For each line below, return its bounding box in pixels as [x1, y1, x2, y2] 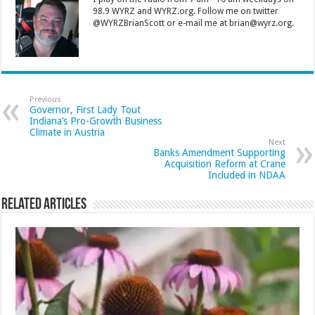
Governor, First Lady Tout [30, 104, 141, 116]
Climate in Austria [30, 127, 105, 139]
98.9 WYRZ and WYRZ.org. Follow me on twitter [93, 6, 279, 17]
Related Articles [1, 197, 87, 214]
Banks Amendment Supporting [153, 147, 285, 159]
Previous [30, 95, 62, 105]
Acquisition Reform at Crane [164, 158, 285, 170]
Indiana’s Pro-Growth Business [30, 115, 162, 127]
